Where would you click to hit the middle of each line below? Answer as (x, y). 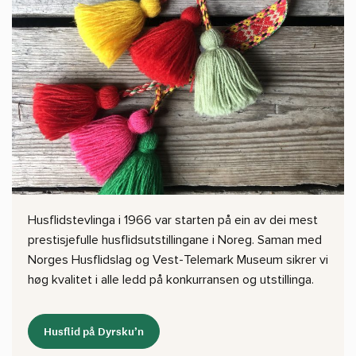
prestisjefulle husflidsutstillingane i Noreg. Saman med (175, 240)
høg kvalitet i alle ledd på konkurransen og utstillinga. (171, 280)
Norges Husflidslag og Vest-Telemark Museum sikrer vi (178, 260)
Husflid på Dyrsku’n (94, 331)
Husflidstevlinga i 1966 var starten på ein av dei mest (173, 220)
